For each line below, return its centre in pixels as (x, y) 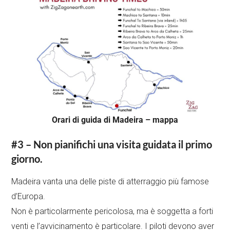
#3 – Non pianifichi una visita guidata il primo (112, 144)
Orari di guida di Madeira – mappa (115, 120)
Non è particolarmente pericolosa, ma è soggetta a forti (112, 211)
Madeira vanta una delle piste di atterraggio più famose (110, 181)
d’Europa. (28, 196)
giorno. (27, 158)
